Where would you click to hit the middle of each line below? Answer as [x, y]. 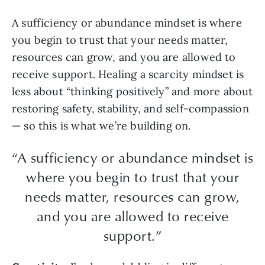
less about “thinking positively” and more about [132, 92]
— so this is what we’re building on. [101, 126]
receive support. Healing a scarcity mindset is [128, 75]
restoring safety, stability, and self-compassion [130, 109]
